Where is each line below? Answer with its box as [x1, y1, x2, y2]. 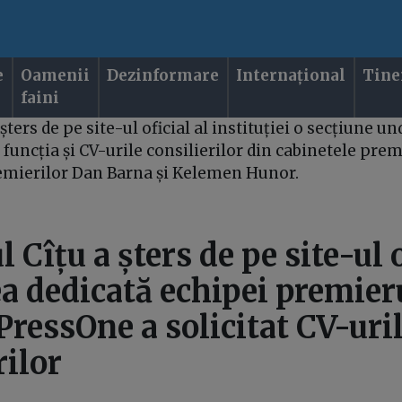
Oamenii [21, 66, 91, 85]
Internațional [236, 66, 346, 85]
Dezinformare [107, 66, 220, 85]
